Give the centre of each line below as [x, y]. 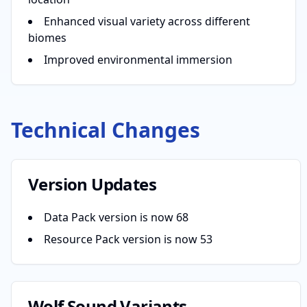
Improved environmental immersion [138, 60]
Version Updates [92, 184]
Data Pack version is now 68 [116, 217]
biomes [47, 38]
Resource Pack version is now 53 [128, 239]
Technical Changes [106, 130]
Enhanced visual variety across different [147, 21]
